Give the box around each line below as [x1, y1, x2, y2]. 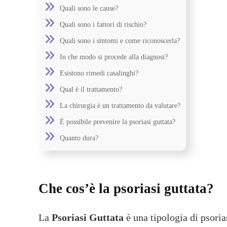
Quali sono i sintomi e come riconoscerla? [60, 36, 180, 45]
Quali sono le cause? [60, 4, 118, 12]
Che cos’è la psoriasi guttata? [39, 180, 214, 196]
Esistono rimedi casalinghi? [60, 68, 138, 77]
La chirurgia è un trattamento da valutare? [60, 101, 180, 109]
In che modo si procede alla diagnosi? [60, 52, 168, 61]
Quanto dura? [60, 133, 98, 142]
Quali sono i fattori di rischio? [60, 20, 146, 28]
